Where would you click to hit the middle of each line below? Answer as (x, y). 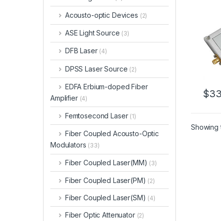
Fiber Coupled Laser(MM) (106, 163)
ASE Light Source (93, 33)
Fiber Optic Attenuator (101, 215)
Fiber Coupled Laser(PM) (105, 180)
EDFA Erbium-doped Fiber (106, 86)
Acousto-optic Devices (102, 15)
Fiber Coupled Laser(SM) (105, 198)
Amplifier (65, 98)
